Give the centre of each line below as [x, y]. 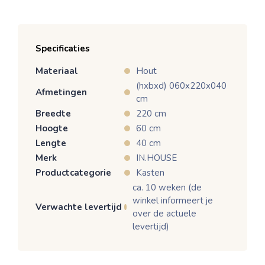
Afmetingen [61, 92]
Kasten [150, 172]
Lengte [51, 143]
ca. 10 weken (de [167, 187]
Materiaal [57, 71]
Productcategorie [73, 172]
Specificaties [63, 48]
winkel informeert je [172, 200]
